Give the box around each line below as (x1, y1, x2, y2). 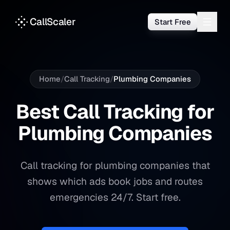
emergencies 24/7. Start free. (49, 190, 181, 204)
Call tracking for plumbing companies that (20, 159, 210, 172)
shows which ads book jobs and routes (27, 175, 203, 188)
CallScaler (29, 15, 75, 28)
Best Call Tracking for (15, 99, 215, 125)
